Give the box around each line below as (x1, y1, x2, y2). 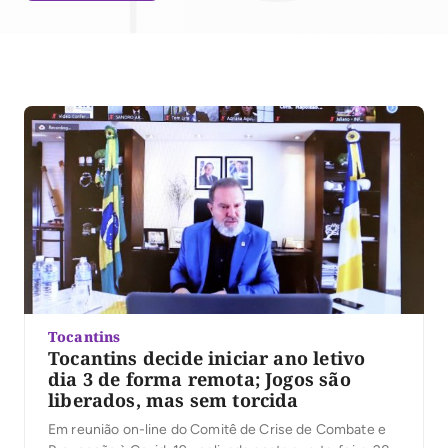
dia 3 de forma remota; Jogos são (48, 367, 351, 392)
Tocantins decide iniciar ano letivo (48, 346, 366, 371)
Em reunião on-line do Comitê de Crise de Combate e (48, 421, 386, 439)
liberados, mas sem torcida (48, 388, 299, 413)
